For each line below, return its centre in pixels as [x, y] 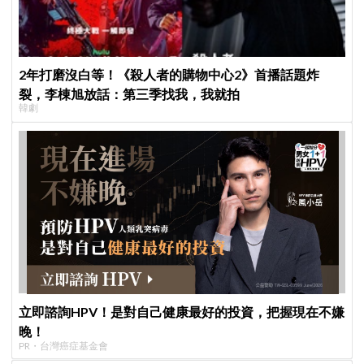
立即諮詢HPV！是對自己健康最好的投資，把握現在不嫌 [182, 312]
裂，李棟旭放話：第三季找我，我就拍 [130, 93]
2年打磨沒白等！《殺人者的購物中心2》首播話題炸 [169, 74]
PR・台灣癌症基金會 [64, 345]
